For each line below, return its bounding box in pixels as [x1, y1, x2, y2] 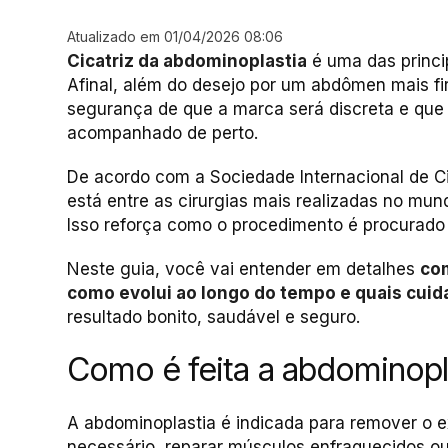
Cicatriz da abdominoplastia [67, 51, 307, 71]
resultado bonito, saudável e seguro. [67, 307, 360, 327]
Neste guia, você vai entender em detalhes [67, 259, 420, 279]
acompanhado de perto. [67, 123, 258, 143]
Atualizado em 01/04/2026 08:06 [67, 28, 283, 45]
